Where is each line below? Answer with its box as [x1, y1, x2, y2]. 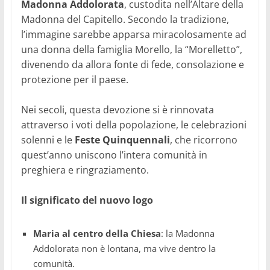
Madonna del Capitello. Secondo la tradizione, [20, 13, 229, 27]
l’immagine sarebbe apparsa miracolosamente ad [20, 28, 246, 42]
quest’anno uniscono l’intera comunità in [20, 148, 207, 162]
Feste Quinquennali [74, 133, 170, 147]
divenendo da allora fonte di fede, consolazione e [20, 58, 244, 72]
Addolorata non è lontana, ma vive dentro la [33, 242, 216, 255]
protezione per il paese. [20, 73, 128, 87]
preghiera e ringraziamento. [20, 163, 149, 177]
